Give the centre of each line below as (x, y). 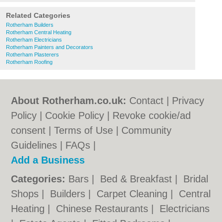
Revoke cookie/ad (152, 115)
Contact (147, 101)
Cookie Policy (75, 115)
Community (147, 130)
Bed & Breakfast (138, 179)
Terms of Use (84, 130)
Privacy (188, 101)
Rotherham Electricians (34, 40)
